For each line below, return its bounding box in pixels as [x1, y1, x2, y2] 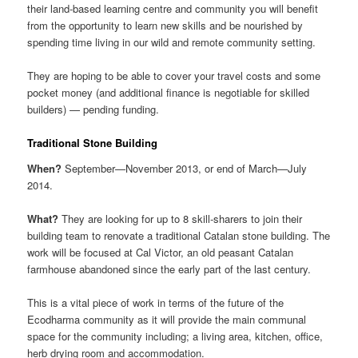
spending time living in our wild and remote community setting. [27, 34, 316, 50]
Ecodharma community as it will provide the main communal [27, 312, 307, 328]
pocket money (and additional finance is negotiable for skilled [27, 85, 310, 101]
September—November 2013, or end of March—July [62, 160, 308, 176]
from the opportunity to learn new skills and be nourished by [27, 18, 304, 34]
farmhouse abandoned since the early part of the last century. [27, 261, 312, 277]
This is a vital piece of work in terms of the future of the [27, 295, 284, 311]
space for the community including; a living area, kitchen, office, [27, 328, 324, 344]
